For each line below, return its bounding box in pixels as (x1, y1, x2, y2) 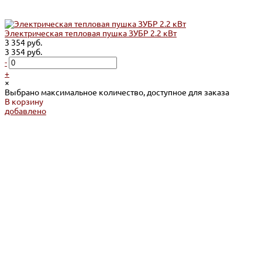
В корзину (5, 97, 43, 107)
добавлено (5, 106, 46, 116)
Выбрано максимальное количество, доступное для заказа (5, 88, 229, 98)
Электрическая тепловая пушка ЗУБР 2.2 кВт (5, 29, 177, 39)
